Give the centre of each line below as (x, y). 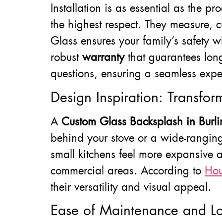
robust (66, 57)
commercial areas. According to (128, 170)
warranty (103, 57)
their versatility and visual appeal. (131, 187)
